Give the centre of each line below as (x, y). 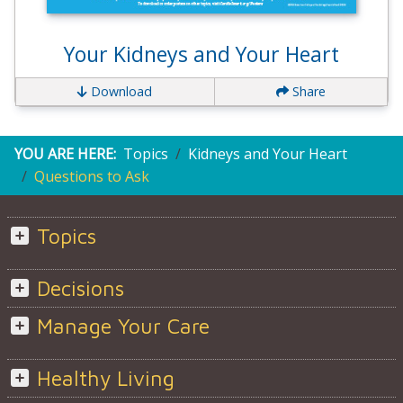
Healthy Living (105, 379)
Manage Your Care (123, 327)
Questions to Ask (92, 177)
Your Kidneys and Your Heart (201, 54)
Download (120, 92)
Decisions (80, 289)
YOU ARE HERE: (65, 154)
